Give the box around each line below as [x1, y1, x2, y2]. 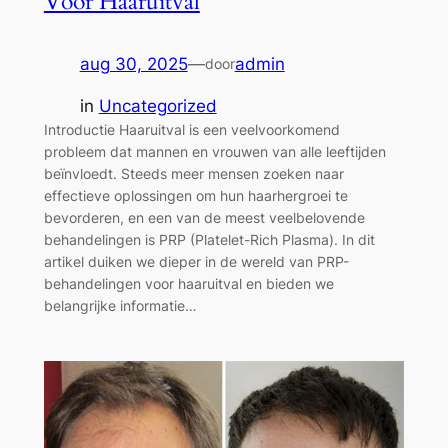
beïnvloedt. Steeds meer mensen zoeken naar [43, 165, 344, 183]
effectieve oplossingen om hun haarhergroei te [43, 187, 348, 205]
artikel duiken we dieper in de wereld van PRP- [43, 253, 349, 271]
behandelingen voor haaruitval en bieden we [43, 275, 334, 293]
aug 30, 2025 [79, 53, 188, 74]
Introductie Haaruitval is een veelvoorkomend [43, 121, 340, 139]
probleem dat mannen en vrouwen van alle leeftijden [43, 143, 386, 161]
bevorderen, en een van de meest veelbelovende [43, 209, 365, 227]
